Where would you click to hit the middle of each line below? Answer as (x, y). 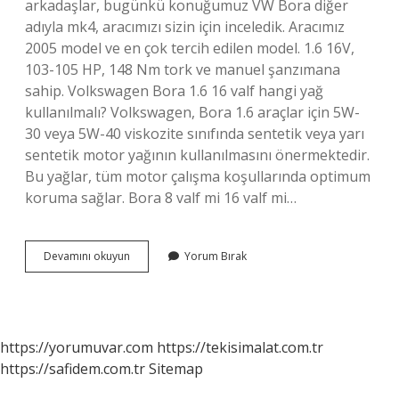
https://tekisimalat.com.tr (240, 347)
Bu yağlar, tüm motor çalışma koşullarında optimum (198, 176)
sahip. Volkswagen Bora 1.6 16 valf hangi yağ (174, 91)
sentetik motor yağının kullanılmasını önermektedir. (197, 155)
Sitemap (176, 369)
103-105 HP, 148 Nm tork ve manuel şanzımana (183, 69)
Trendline (153, 287)
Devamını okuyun (87, 256)
